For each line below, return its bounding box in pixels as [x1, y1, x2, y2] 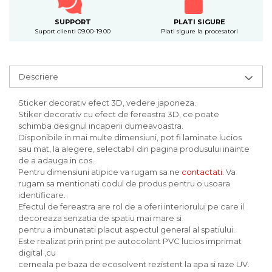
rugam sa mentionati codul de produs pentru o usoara [18, 178, 230, 188]
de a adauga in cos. [18, 155, 94, 165]
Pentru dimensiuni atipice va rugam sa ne [18, 167, 182, 177]
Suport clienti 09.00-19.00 [35, 27, 110, 35]
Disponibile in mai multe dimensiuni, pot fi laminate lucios [18, 132, 242, 142]
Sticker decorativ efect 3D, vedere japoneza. [18, 98, 196, 107]
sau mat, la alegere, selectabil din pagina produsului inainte [18, 144, 250, 154]
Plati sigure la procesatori [161, 27, 238, 35]
